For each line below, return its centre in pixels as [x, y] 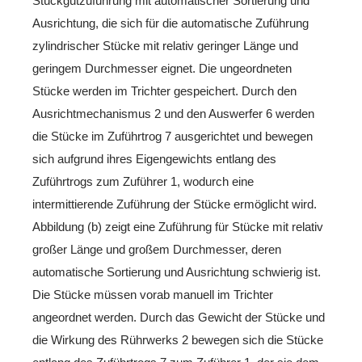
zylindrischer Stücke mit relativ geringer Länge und [165, 46]
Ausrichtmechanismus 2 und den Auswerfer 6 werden [173, 114]
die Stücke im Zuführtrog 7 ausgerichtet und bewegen [173, 136]
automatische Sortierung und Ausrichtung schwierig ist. [177, 272]
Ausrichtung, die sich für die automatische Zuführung [170, 23]
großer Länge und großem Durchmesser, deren [157, 249]
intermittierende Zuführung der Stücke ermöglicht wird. [175, 204]
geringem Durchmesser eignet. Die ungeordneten [162, 68]
